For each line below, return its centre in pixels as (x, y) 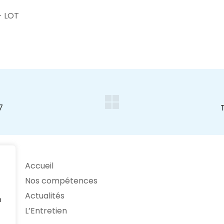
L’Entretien (46, 211)
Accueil (39, 166)
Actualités (44, 196)
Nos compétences (61, 181)
